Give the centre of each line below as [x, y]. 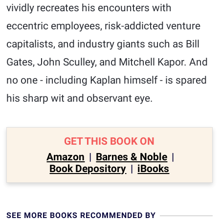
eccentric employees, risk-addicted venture [104, 26]
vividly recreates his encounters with [89, 8]
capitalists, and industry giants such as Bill [103, 44]
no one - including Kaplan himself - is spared [107, 80]
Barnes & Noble [132, 157]
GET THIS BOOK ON [109, 141]
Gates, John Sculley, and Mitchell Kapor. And [107, 62]
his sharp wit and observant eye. [80, 98]
